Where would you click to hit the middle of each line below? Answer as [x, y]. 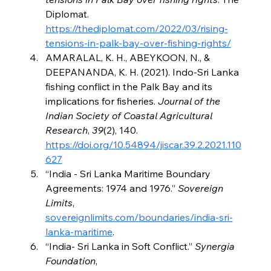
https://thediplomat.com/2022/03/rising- [136, 29]
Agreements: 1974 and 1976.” [111, 188]
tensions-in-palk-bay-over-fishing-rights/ [138, 43]
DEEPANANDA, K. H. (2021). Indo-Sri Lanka [143, 72]
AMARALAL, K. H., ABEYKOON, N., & [129, 58]
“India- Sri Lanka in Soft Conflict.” [120, 247]
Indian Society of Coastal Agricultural [130, 116]
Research [66, 130]
